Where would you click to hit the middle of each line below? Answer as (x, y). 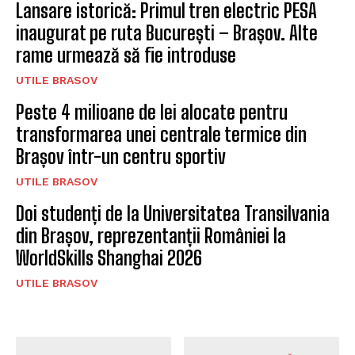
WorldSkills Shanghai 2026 (109, 258)
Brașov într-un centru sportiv (121, 157)
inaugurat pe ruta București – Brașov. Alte (167, 33)
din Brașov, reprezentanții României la (151, 236)
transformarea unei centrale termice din (161, 135)
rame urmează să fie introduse (126, 55)
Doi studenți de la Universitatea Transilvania (173, 214)
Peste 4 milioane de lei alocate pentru (152, 113)
